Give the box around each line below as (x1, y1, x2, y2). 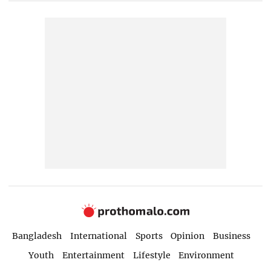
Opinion (171, 230, 205, 241)
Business (213, 230, 251, 241)
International (70, 230, 127, 241)
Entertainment (62, 250, 125, 261)
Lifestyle (132, 250, 171, 261)
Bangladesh (11, 230, 62, 241)
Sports (135, 230, 163, 241)
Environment (178, 250, 235, 261)
